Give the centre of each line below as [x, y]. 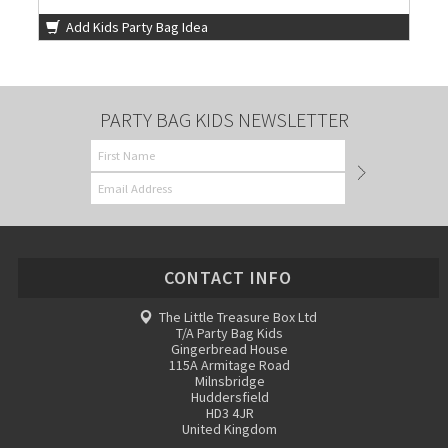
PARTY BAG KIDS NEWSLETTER [224, 120]
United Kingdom [230, 429]
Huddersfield [229, 397]
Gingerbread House [230, 349]
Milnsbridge [229, 381]
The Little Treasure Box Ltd [237, 317]
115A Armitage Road [230, 365]
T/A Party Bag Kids [230, 333]
